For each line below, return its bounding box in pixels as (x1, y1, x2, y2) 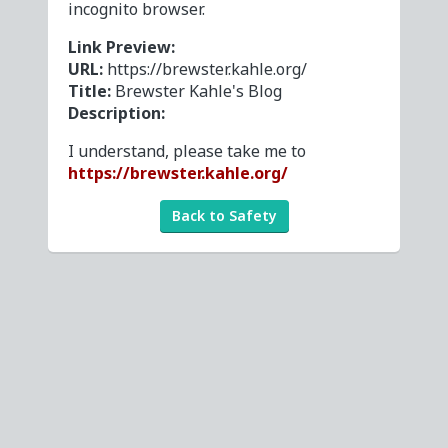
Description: (68, 102, 165, 124)
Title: (68, 80, 115, 102)
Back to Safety (171, 206, 277, 225)
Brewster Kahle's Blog (115, 80, 282, 102)
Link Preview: (68, 36, 175, 58)
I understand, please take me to (68, 140, 306, 162)
